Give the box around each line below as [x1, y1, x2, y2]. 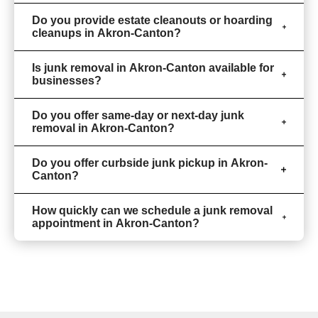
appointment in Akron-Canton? [32, 216, 199, 229]
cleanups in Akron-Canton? [32, 26, 181, 39]
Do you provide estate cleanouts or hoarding [32, 13, 273, 26]
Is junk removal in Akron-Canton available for [32, 61, 274, 74]
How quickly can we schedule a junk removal [32, 204, 273, 216]
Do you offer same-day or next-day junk [32, 109, 244, 121]
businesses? [32, 74, 102, 87]
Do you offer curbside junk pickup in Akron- [32, 156, 268, 169]
